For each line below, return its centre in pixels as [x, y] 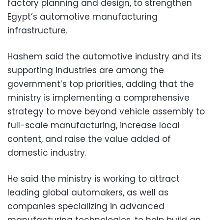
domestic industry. [47, 152]
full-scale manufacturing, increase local [94, 125]
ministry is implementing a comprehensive [98, 97]
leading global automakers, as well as [88, 192]
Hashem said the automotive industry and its [104, 56]
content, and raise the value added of [89, 139]
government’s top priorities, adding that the [101, 84]
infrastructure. [37, 30]
